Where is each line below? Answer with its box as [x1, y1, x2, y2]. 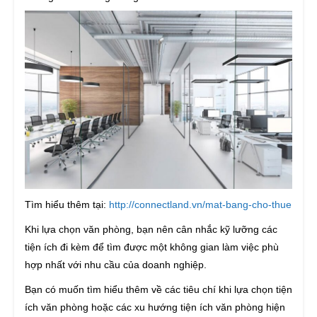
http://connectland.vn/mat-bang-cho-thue [106, 198, 292, 210]
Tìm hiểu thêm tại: [25, 198, 106, 210]
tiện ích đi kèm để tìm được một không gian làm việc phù [25, 241, 279, 253]
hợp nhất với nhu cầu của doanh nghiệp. [25, 258, 207, 270]
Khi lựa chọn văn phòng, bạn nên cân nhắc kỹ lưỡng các [25, 223, 277, 235]
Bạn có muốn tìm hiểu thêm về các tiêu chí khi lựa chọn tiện [25, 283, 292, 295]
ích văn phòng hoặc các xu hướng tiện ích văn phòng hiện [25, 301, 285, 313]
